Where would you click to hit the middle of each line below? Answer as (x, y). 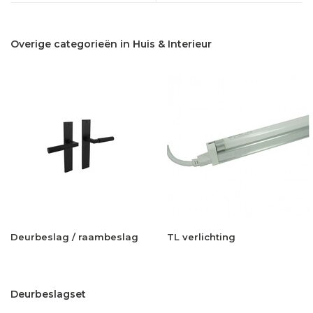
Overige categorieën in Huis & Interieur (111, 44)
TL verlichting (201, 236)
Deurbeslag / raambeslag (74, 236)
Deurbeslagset (48, 294)
